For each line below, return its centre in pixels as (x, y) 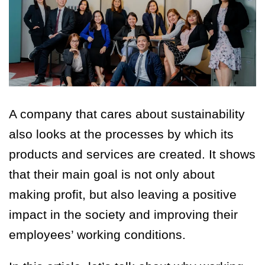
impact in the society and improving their (123, 215)
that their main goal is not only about (112, 174)
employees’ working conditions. (99, 235)
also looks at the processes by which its (121, 134)
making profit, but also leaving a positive (123, 195)
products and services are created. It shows (132, 154)
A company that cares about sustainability (127, 114)
